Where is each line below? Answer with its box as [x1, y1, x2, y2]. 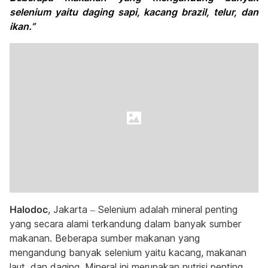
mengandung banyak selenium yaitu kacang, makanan [10, 246, 246, 258]
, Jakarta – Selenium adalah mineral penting [48, 203, 237, 215]
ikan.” [10, 20, 35, 32]
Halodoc [10, 203, 48, 215]
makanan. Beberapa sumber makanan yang [10, 232, 200, 244]
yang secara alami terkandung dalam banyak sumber [10, 218, 241, 230]
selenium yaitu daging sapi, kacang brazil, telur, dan [10, 6, 258, 18]
